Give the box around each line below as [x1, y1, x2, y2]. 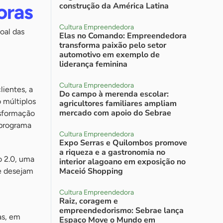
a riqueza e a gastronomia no [59, 147, 165, 158]
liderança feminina [59, 59, 127, 70]
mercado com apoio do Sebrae [59, 108, 171, 118]
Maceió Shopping [59, 166, 123, 177]
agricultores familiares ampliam [59, 98, 177, 109]
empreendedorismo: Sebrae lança [59, 205, 184, 216]
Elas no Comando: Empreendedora [59, 30, 187, 41]
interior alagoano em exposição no [59, 156, 186, 167]
